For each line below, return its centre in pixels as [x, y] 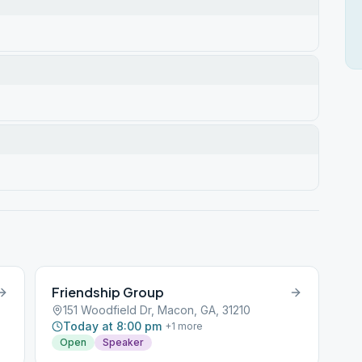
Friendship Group [108, 292]
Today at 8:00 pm [113, 326]
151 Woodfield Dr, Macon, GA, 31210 [157, 310]
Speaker [124, 342]
